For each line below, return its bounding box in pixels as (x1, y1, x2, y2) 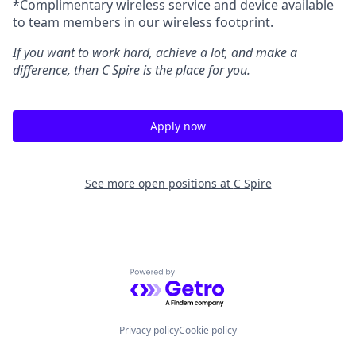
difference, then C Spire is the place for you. (13, 61, 250, 79)
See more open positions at (84, 176, 234, 191)
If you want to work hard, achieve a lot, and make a (13, 44, 297, 61)
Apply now (150, 118, 206, 133)
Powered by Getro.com (130, 268, 269, 286)
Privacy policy (119, 323, 179, 337)
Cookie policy (179, 323, 237, 337)
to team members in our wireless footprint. (13, 14, 273, 31)
